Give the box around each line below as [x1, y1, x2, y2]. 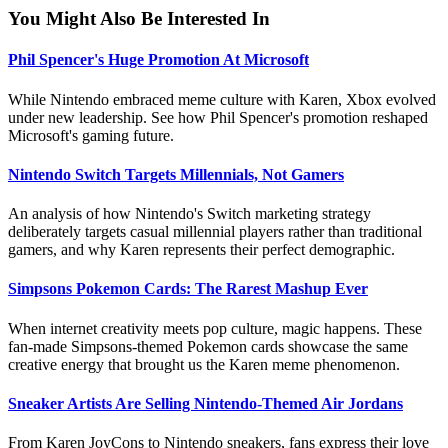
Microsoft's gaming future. [8, 126, 174, 144]
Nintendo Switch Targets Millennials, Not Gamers [8, 165, 344, 183]
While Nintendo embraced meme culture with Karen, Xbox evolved [8, 90, 436, 108]
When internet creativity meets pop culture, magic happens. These [8, 319, 422, 337]
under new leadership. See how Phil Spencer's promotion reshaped [8, 108, 428, 126]
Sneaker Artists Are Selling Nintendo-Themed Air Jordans [8, 394, 403, 412]
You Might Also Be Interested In [8, 8, 270, 30]
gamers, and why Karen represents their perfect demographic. [8, 241, 395, 259]
